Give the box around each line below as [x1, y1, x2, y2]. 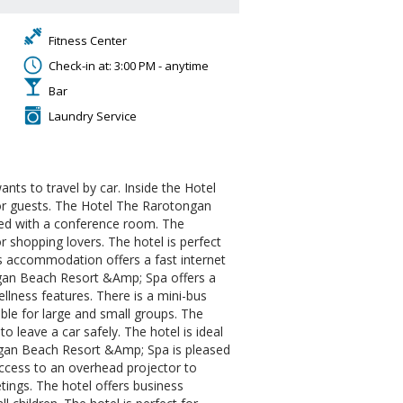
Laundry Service [49, 108, 138, 125]
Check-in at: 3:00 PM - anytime [49, 58, 210, 75]
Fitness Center [49, 32, 128, 49]
